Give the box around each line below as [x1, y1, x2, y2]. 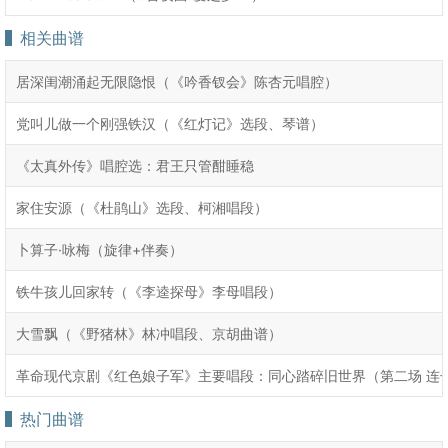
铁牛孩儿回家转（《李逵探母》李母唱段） [16, 283, 282, 300]
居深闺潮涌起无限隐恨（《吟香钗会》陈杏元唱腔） [16, 73, 338, 90]
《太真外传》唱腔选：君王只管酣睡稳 [16, 157, 254, 174]
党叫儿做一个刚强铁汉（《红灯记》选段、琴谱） [16, 115, 324, 132]
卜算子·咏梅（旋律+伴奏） [16, 241, 183, 258]
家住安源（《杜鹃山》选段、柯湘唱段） [16, 199, 268, 216]
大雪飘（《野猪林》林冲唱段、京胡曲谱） [16, 325, 282, 342]
